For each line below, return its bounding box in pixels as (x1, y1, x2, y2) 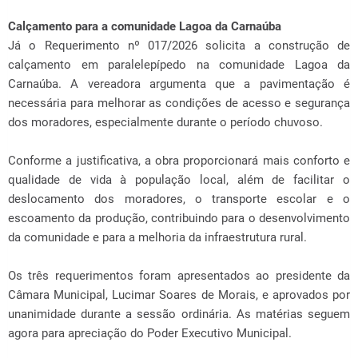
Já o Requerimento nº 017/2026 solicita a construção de (8, 38, 350, 53)
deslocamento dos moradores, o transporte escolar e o (8, 192, 350, 206)
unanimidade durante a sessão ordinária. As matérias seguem (8, 307, 350, 321)
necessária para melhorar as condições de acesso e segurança (8, 96, 350, 110)
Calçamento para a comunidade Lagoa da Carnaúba (8, 19, 281, 34)
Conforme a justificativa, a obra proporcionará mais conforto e (8, 153, 350, 168)
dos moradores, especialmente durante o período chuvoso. (8, 115, 326, 129)
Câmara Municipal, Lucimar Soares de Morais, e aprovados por (8, 288, 350, 302)
